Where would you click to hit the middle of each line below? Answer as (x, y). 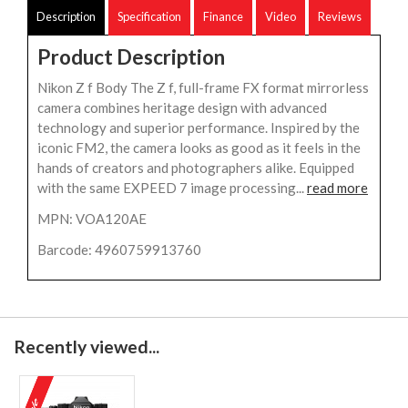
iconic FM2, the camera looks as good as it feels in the (199, 147)
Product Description (131, 56)
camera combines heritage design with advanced (182, 107)
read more (337, 187)
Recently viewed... (87, 346)
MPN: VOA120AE (92, 218)
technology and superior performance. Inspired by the (199, 127)
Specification (149, 16)
